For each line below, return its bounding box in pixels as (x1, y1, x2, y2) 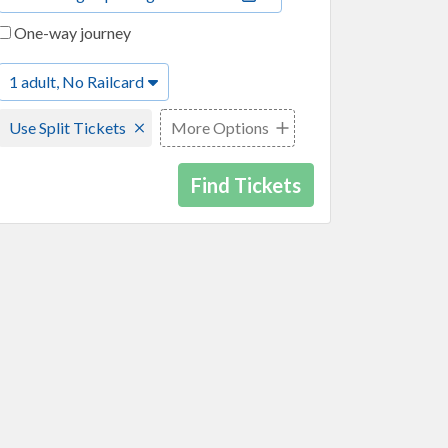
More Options (171, 118, 269, 138)
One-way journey (11, 23, 131, 42)
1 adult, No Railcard (9, 72, 144, 92)
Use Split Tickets (9, 118, 126, 138)
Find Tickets (191, 173, 301, 198)
